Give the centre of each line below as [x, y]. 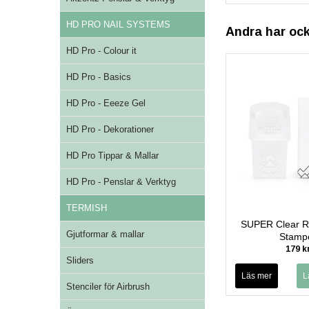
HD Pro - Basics [99, 77]
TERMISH [87, 208]
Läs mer [257, 276]
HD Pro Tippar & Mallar [112, 156]
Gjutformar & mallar [105, 234]
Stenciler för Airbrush [108, 287]
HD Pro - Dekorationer [110, 129]
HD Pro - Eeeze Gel [106, 103]
